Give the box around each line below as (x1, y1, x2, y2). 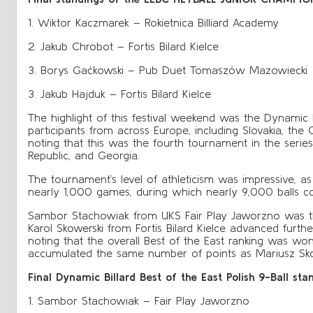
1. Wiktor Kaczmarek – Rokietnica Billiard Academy (28, 15, 279, 29)
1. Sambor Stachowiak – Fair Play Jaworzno (28, 293, 249, 307)
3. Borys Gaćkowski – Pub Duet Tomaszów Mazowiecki (28, 63, 307, 76)
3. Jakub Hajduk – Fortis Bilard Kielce (28, 87, 211, 100)
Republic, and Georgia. (28, 148, 140, 161)
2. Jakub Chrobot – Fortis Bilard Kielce (28, 39, 219, 52)
